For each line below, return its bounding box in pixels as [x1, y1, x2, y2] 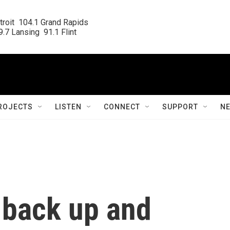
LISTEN [55, 103, 82, 111]
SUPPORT [162, 103, 198, 111]
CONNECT [104, 103, 140, 111]
